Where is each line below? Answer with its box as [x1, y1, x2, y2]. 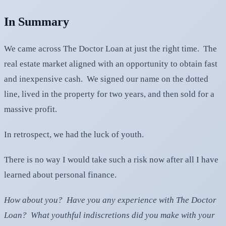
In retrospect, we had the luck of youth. [4, 129, 144, 139]
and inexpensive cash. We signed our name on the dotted [4, 74, 208, 84]
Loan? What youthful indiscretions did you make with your [4, 210, 215, 220]
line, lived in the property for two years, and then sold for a [4, 89, 214, 99]
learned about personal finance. [4, 169, 117, 180]
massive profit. [4, 104, 57, 114]
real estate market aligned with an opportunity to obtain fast [4, 59, 217, 69]
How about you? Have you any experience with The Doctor [4, 195, 216, 205]
